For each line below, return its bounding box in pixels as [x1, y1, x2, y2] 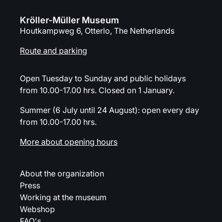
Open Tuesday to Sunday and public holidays [20, 73, 186, 84]
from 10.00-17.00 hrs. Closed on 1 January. [20, 85, 174, 96]
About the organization [20, 168, 104, 179]
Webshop [20, 204, 55, 215]
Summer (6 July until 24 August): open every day [20, 105, 199, 115]
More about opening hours [20, 137, 117, 147]
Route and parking [20, 46, 87, 56]
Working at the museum [20, 192, 107, 203]
